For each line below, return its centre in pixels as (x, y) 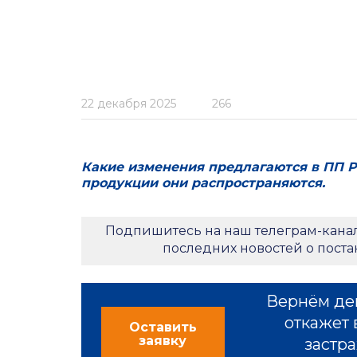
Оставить (163, 327)
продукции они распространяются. (203, 183)
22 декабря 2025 (129, 104)
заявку (163, 341)
